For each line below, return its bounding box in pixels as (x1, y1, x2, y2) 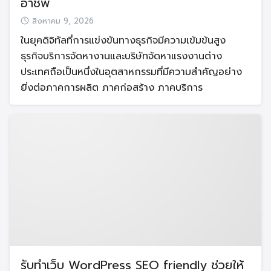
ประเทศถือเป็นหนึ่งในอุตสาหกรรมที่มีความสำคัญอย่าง (21, 64, 242, 79)
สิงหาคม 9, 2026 (32, 15, 94, 27)
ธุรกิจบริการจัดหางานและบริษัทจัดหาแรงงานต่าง (21, 48, 222, 64)
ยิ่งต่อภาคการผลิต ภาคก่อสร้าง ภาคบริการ (21, 80, 203, 95)
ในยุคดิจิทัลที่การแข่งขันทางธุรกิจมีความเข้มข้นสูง (21, 33, 226, 48)
